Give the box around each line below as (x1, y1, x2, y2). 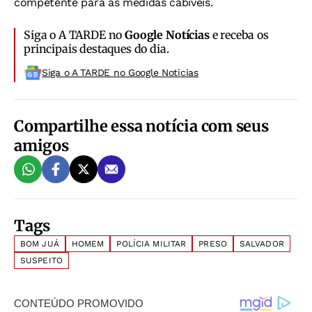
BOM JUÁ (20, 239, 59, 249)
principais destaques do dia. (24, 42, 169, 56)
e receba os (209, 28, 269, 42)
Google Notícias (125, 28, 210, 42)
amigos (14, 136, 69, 156)
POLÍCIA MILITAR (116, 239, 187, 249)
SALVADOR (239, 239, 284, 249)
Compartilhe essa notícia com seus (14, 116, 269, 136)
